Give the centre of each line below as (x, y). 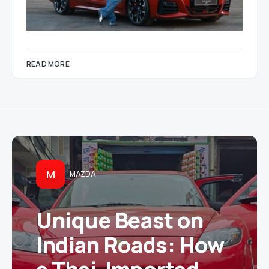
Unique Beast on (120, 220)
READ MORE (48, 64)
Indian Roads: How (130, 244)
